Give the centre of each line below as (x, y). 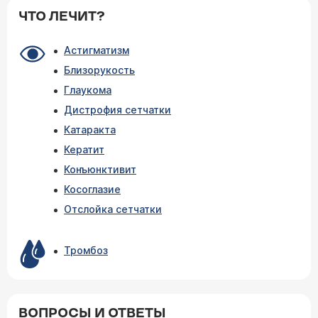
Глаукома (88, 89)
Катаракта (90, 129)
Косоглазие (92, 189)
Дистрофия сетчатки (117, 109)
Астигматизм (97, 50)
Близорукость (99, 70)
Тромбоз (86, 250)
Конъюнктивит (100, 169)
